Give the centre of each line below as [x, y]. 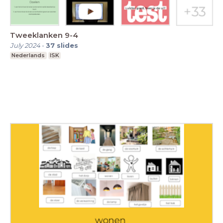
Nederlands [28, 55]
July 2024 [25, 45]
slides [67, 45]
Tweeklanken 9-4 [44, 35]
